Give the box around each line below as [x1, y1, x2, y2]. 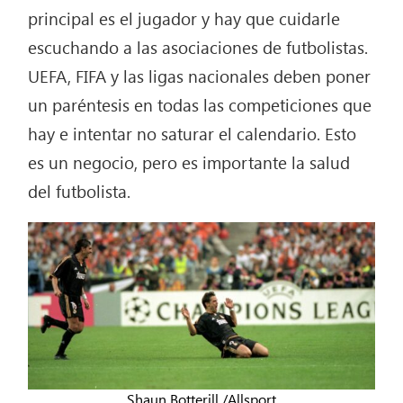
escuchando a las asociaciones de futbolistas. [28, 34, 369, 58]
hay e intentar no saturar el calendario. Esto [28, 121, 357, 145]
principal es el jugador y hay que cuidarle [28, 5, 341, 30]
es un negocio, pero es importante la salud [28, 149, 351, 174]
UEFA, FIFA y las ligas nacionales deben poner [28, 63, 372, 87]
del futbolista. [28, 178, 131, 202]
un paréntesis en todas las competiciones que [28, 92, 372, 116]
